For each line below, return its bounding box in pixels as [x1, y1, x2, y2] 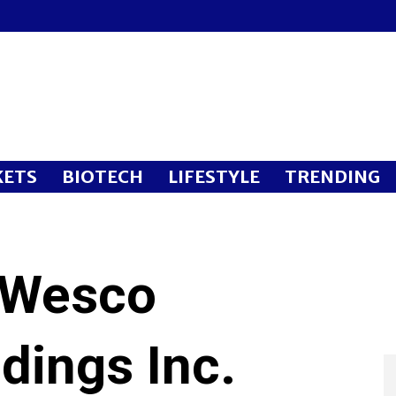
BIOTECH [62, 165, 143, 187]
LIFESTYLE [168, 165, 260, 187]
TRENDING [285, 165, 380, 187]
